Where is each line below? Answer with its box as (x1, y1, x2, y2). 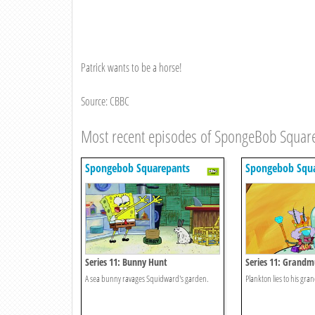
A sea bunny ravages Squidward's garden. (85, 272, 209, 285)
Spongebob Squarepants (85, 160, 190, 176)
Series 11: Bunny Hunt (85, 255, 167, 269)
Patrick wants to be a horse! (81, 60, 182, 76)
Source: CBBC (81, 94, 129, 110)
